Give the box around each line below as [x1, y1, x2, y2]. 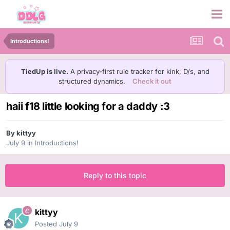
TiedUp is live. [21, 67, 68, 75]
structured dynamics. [59, 77, 127, 85]
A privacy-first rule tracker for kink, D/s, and [68, 67, 209, 75]
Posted [35, 220, 59, 228]
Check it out [132, 77, 171, 85]
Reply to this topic [84, 171, 146, 180]
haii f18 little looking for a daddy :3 [6, 100, 170, 113]
